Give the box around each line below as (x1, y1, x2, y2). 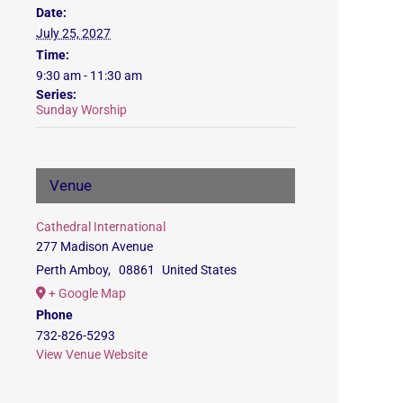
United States (162, 262, 237, 277)
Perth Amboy (36, 262, 108, 277)
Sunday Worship (36, 102, 127, 117)
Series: (36, 86, 76, 102)
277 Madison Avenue (36, 238, 153, 254)
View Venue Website (36, 346, 148, 362)
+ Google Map (49, 285, 126, 300)
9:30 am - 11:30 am (36, 67, 142, 83)
